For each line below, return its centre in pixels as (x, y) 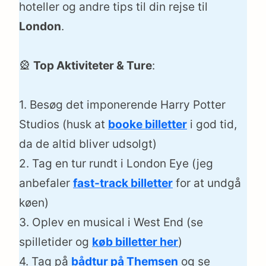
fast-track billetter (123, 183)
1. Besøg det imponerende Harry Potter (122, 105)
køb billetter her (135, 242)
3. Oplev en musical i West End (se (111, 223)
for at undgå (207, 183)
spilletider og (56, 242)
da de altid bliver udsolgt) (88, 144)
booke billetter (148, 125)
